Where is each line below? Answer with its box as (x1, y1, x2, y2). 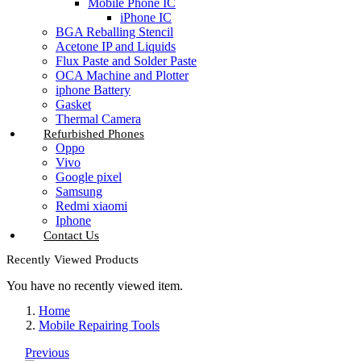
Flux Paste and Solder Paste (56, 54, 197, 68)
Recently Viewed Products (6, 253, 139, 267)
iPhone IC (120, 10, 172, 25)
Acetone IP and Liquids (56, 39, 176, 54)
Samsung (56, 185, 102, 199)
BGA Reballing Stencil (56, 25, 173, 39)
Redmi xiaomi (56, 199, 127, 214)
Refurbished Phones (44, 127, 144, 141)
